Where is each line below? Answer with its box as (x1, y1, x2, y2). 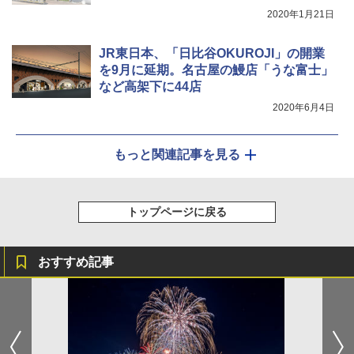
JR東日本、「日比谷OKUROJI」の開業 (99, 47, 325, 61)
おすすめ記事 (38, 255, 114, 269)
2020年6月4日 (273, 102, 334, 114)
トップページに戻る (127, 205, 227, 219)
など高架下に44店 (99, 80, 201, 94)
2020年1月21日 (267, 9, 334, 21)
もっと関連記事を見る (114, 148, 240, 162)
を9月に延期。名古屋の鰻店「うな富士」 (99, 63, 333, 77)
